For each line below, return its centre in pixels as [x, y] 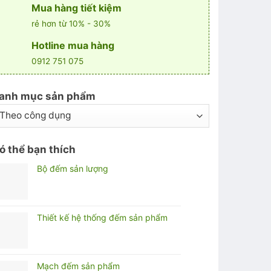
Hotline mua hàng [73, 45]
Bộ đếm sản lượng [73, 168]
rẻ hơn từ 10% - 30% [71, 23]
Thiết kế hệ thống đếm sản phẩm [102, 217]
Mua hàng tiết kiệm [77, 8]
